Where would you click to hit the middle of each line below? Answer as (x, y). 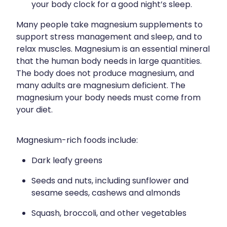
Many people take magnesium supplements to (109, 25)
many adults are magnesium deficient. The (101, 86)
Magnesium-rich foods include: (77, 141)
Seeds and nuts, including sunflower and (110, 181)
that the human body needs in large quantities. (109, 62)
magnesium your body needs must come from (108, 98)
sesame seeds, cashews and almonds (106, 193)
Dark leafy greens (67, 161)
